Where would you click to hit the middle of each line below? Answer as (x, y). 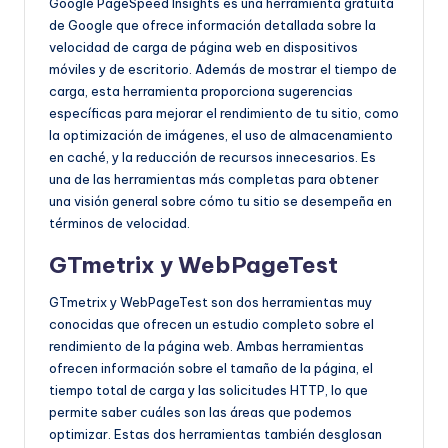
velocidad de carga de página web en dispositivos (203, 46)
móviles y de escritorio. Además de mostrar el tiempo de (223, 68)
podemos (323, 411)
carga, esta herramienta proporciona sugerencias (201, 90)
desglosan (350, 433)
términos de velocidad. (119, 222)
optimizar (78, 433)
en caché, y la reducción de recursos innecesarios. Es (212, 156)
